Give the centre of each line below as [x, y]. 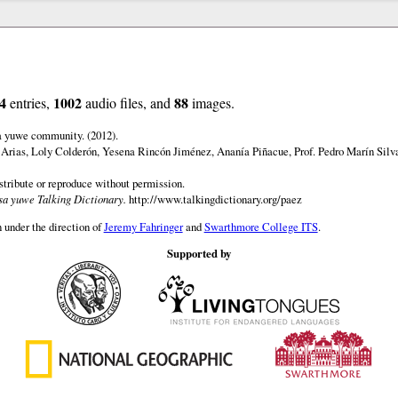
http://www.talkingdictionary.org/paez [215, 199]
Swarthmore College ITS [261, 226]
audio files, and [127, 102]
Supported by [199, 254]
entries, [29, 102]
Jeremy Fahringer [143, 226]
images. [211, 102]
